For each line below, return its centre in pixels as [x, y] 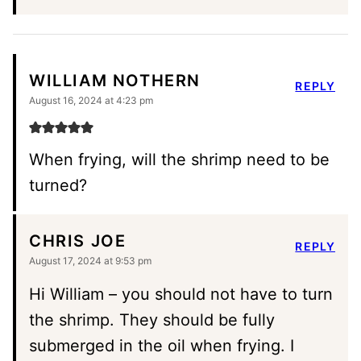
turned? [58, 185]
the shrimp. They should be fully [152, 320]
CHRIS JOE [78, 241]
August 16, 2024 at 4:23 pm [91, 100]
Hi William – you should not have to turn [181, 294]
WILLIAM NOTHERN [115, 81]
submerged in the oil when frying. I [162, 345]
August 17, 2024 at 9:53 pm [90, 260]
